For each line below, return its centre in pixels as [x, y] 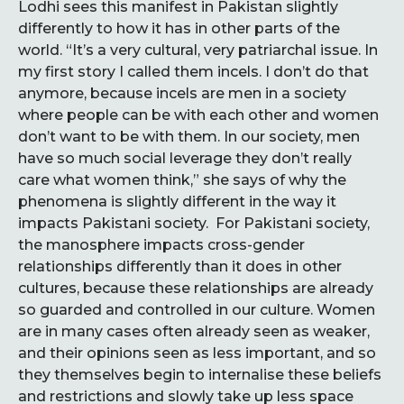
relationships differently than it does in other [180, 266]
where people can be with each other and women [198, 115]
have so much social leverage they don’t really [185, 158]
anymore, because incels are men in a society [182, 93]
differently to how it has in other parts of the [179, 28]
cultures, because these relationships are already [196, 288]
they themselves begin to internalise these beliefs [200, 375]
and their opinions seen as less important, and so [197, 353]
